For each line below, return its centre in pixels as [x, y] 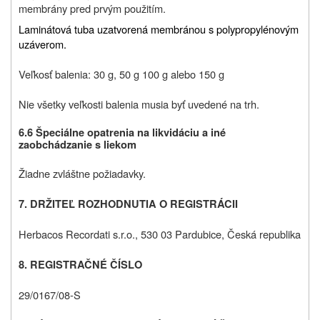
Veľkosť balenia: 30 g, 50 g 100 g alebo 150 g [121, 74]
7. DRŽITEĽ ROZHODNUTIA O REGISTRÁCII [128, 204]
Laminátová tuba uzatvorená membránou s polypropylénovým [159, 29]
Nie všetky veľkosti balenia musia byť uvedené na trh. [139, 104]
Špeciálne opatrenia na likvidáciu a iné [131, 133]
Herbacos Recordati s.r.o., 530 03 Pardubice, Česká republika [160, 234]
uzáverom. [42, 44]
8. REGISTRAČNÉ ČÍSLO [80, 265]
